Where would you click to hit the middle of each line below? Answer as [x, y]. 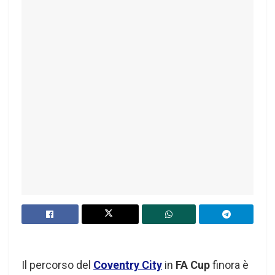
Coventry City [128, 265]
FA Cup [193, 265]
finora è [229, 265]
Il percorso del [57, 265]
